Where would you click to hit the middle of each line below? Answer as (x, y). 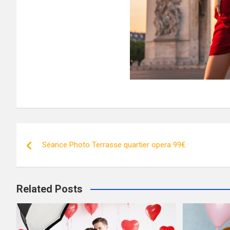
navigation (54, 154)
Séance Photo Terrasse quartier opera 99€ (114, 145)
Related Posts (50, 189)
